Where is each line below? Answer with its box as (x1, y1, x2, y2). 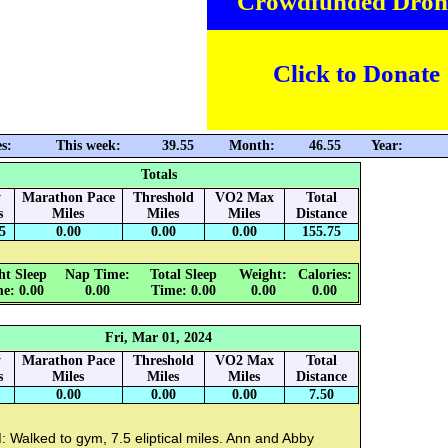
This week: (55, 138, 121, 154)
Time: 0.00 (150, 283, 216, 299)
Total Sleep (149, 267, 217, 283)
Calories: (297, 267, 352, 283)
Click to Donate (273, 60, 440, 88)
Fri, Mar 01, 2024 (105, 330, 212, 346)
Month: (228, 138, 275, 154)
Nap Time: (65, 267, 130, 283)
